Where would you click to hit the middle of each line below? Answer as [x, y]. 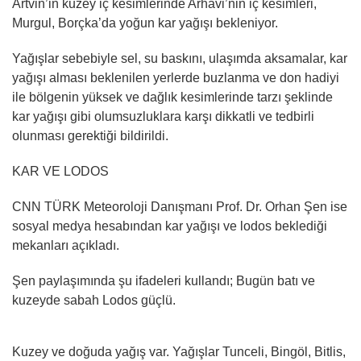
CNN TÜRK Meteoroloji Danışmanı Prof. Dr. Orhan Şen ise [180, 206]
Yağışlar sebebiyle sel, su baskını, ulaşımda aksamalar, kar [180, 58]
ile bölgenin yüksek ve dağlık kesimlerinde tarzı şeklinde [172, 97]
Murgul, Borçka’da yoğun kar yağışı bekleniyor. [145, 23]
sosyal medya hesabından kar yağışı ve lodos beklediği [170, 226]
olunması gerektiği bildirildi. [90, 135]
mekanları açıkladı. [66, 245]
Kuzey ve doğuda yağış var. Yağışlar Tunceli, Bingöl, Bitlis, [179, 351]
